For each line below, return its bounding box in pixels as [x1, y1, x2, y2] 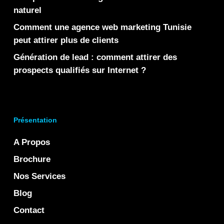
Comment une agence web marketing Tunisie [13, 22, 191, 32]
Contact [13, 205, 44, 215]
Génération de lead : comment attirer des [13, 52, 177, 62]
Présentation [13, 116, 57, 124]
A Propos [13, 137, 50, 147]
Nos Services [13, 171, 65, 181]
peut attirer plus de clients [13, 35, 118, 45]
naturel [13, 5, 41, 15]
